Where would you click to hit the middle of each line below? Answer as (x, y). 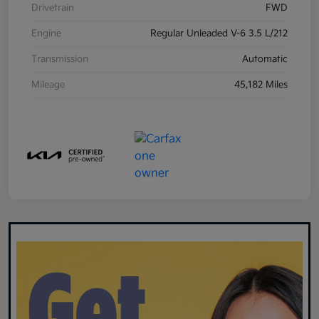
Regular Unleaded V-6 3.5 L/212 (219, 34)
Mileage (48, 85)
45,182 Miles (261, 85)
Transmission (60, 59)
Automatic (265, 59)
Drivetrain (53, 8)
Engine (46, 34)
